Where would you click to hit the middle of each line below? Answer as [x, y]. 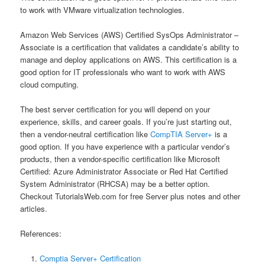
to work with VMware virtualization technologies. [103, 9]
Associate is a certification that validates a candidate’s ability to [130, 47]
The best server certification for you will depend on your [115, 109]
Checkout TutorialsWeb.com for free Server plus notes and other [130, 196]
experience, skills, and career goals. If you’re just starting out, [126, 121]
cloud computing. [50, 84]
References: [41, 234]
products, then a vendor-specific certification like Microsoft [120, 159]
